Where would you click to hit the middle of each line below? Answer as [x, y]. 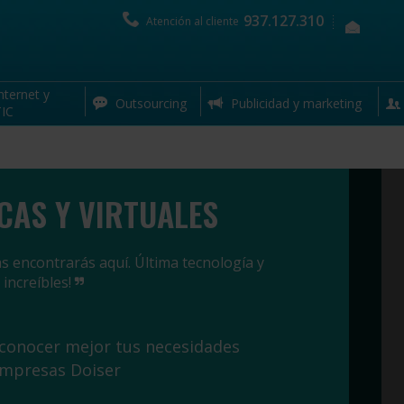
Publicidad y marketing [297, 103]
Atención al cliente [192, 21]
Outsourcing [151, 103]
